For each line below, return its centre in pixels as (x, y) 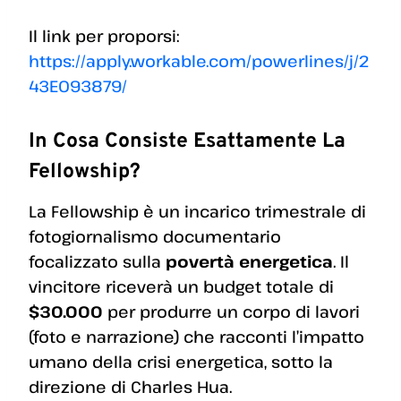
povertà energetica (249, 261)
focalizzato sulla (97, 261)
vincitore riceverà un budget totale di (181, 286)
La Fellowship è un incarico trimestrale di (197, 211)
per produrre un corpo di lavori (231, 311)
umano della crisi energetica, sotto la (181, 361)
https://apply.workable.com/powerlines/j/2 (199, 61)
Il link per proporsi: (104, 36)
